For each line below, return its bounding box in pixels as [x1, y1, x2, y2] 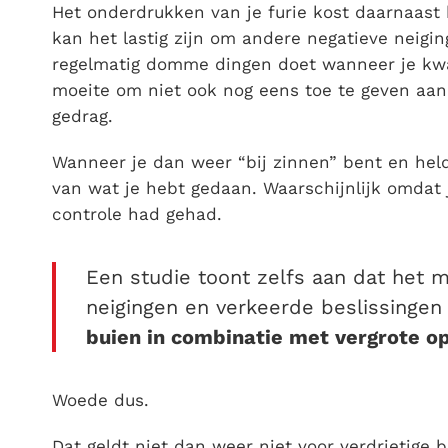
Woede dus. [52, 390, 149, 411]
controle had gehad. [52, 204, 222, 225]
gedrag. [52, 106, 113, 127]
